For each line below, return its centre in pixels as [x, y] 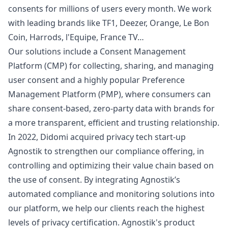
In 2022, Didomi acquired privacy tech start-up [97, 137]
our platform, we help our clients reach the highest [106, 208]
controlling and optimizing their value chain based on [111, 165]
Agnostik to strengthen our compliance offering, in [106, 151]
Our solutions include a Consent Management [97, 51]
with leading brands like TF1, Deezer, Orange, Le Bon [109, 23]
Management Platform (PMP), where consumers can [109, 94]
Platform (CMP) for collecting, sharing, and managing [111, 66]
